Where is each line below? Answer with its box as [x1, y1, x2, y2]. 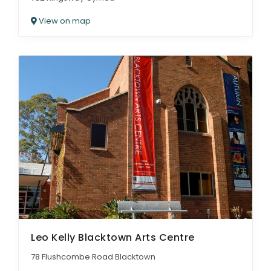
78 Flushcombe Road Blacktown [31, 251, 155, 263]
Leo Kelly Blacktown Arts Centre [31, 230, 195, 244]
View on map [37, 15, 91, 27]
